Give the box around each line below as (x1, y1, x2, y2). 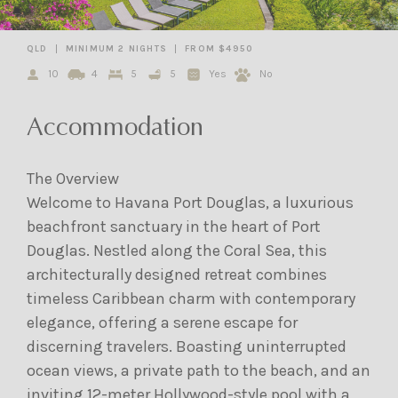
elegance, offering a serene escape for (27, 313, 298, 332)
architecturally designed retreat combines (27, 265, 327, 284)
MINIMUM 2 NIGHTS (65, 44, 168, 54)
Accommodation (27, 116, 203, 141)
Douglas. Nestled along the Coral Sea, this (27, 241, 327, 260)
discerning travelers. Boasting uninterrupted (27, 337, 346, 356)
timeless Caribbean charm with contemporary (27, 289, 355, 308)
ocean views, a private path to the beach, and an (27, 361, 370, 380)
